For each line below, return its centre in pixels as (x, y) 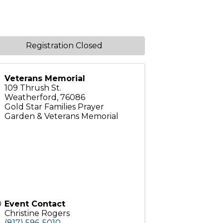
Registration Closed (64, 46)
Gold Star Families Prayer (54, 107)
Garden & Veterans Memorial (61, 116)
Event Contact (35, 204)
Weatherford (30, 97)
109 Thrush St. (33, 88)
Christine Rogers (37, 213)
